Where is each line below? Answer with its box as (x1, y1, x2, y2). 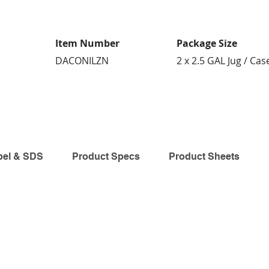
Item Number (55, 37, 119, 50)
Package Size (177, 37, 237, 50)
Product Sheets (169, 150, 240, 162)
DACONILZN (55, 54, 109, 67)
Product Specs (72, 150, 140, 162)
